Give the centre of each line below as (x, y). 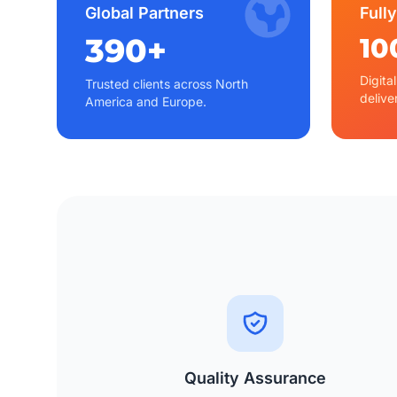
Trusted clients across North (167, 84)
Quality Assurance (255, 378)
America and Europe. (146, 101)
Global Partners (144, 13)
